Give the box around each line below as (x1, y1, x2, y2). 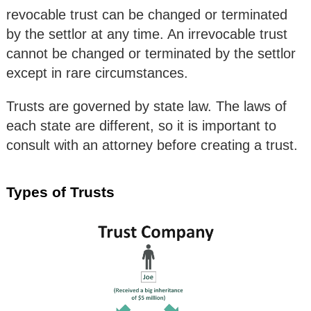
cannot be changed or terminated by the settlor (6, 46, 296, 62)
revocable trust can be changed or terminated (6, 7, 287, 23)
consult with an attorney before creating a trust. (6, 137, 298, 153)
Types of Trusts (6, 184, 115, 201)
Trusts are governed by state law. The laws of (6, 99, 287, 115)
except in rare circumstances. (6, 65, 188, 81)
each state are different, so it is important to (6, 118, 276, 134)
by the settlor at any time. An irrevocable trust (6, 26, 287, 42)
